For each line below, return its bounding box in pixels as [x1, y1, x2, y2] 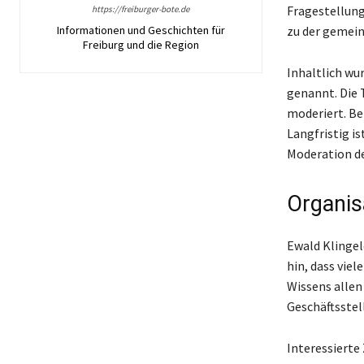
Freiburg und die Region [82, 37, 199, 52]
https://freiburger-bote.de [92, 2, 190, 15]
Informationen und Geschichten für [56, 22, 225, 37]
